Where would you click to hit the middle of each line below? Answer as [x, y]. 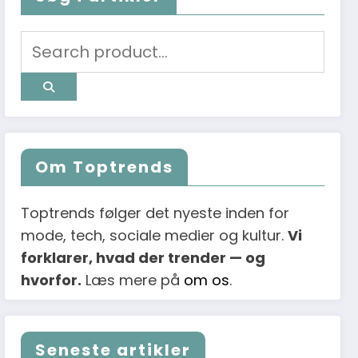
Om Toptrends [105, 167]
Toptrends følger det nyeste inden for [155, 213]
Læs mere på [133, 280]
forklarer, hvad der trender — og [143, 258]
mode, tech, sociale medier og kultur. [155, 236]
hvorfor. [52, 280]
